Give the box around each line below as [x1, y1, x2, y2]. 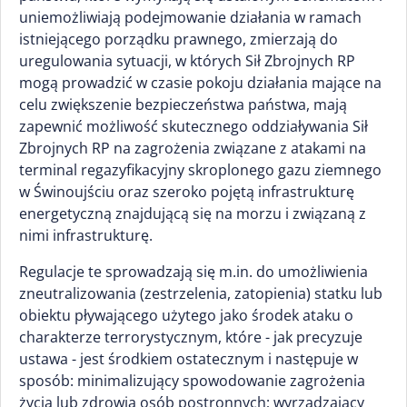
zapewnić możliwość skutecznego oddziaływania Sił [19, 116, 368, 136]
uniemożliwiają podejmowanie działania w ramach [19, 7, 362, 27]
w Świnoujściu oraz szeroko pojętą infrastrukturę [19, 182, 354, 202]
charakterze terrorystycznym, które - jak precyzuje [19, 327, 362, 347]
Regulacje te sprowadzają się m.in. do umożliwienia [19, 262, 368, 282]
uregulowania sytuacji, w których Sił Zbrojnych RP [19, 51, 355, 71]
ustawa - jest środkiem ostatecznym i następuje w [19, 349, 358, 369]
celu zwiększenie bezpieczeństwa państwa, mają [19, 94, 347, 114]
